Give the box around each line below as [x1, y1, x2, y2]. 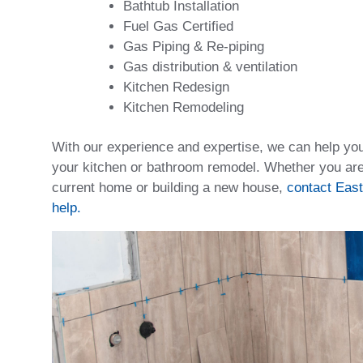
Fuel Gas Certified [123, 18, 233, 34]
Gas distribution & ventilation [123, 58, 297, 75]
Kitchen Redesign [123, 79, 229, 95]
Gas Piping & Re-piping [123, 38, 264, 54]
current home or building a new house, [52, 179, 287, 195]
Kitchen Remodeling [123, 99, 244, 115]
